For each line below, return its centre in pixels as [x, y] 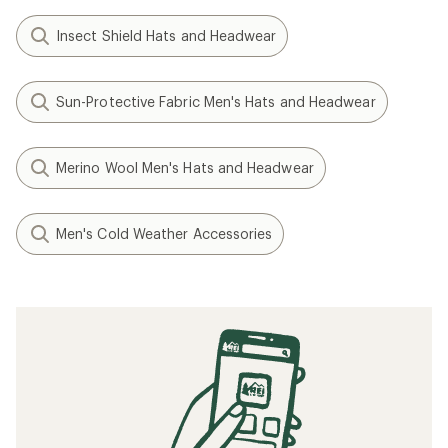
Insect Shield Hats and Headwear [166, 35]
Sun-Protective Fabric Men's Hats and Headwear [216, 101]
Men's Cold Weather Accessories [164, 233]
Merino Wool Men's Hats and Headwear [185, 167]
